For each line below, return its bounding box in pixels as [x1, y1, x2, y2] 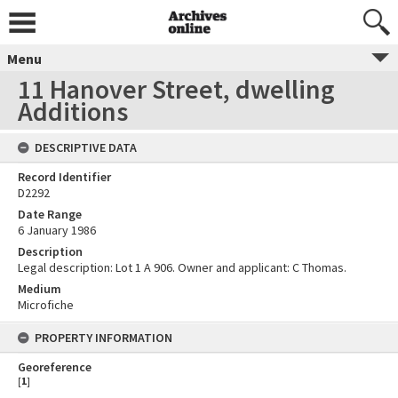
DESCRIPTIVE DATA [35, 139, 137, 155]
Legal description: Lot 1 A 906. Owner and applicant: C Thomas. [18, 259, 346, 275]
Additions [18, 94, 128, 128]
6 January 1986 [18, 222, 96, 238]
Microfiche [18, 297, 74, 313]
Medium [18, 281, 61, 297]
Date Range [18, 206, 82, 222]
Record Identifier [18, 169, 111, 185]
